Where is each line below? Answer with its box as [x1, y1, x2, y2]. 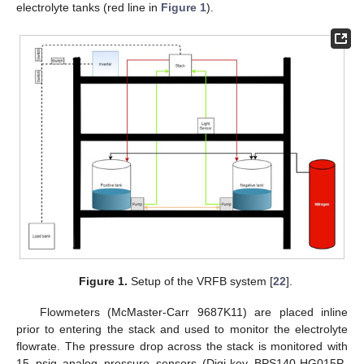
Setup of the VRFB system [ [127, 275, 273, 288]
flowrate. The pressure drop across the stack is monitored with [16, 340, 348, 353]
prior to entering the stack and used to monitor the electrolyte [16, 323, 348, 336]
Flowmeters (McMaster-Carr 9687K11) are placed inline [39, 305, 348, 319]
